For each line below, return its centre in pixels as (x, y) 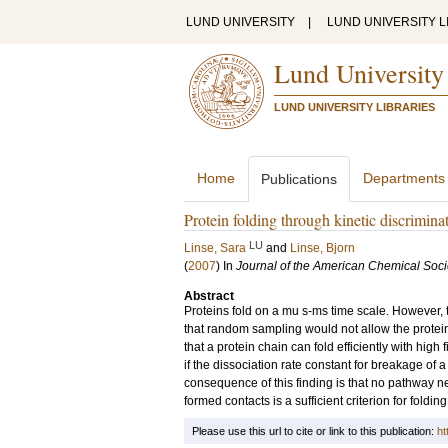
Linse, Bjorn (322, 248)
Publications (299, 179)
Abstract (209, 296)
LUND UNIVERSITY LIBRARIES (354, 107)
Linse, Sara (215, 248)
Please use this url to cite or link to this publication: (314, 431)
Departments (404, 178)
